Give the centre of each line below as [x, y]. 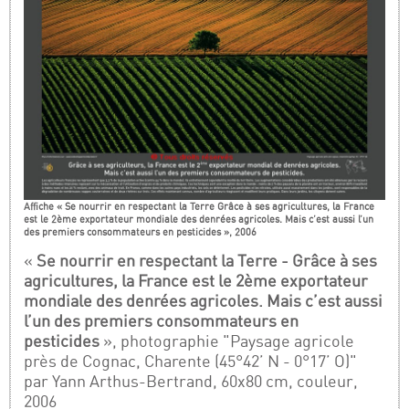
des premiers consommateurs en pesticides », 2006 [141, 232]
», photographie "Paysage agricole [227, 341]
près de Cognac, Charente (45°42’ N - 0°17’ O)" [191, 361]
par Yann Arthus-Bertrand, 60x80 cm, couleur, [191, 381]
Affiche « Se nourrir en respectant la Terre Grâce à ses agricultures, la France [199, 207]
